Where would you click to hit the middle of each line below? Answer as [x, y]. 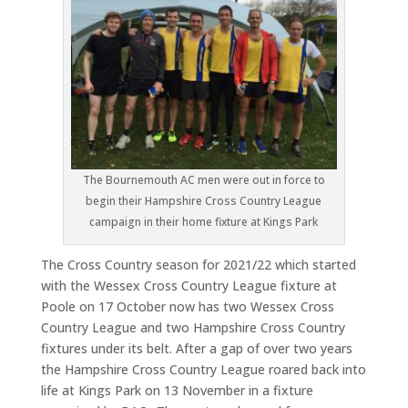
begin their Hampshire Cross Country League [204, 201]
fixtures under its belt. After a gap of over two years [196, 349]
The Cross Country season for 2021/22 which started [198, 265]
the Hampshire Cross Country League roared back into [203, 370]
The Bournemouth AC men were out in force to [204, 180]
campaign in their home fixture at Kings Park [204, 222]
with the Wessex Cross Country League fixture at [189, 286]
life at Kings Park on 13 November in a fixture [177, 391]
